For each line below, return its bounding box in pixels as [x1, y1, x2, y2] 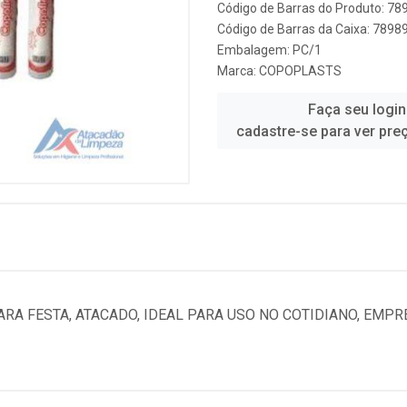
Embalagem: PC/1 [217, 43, 322, 57]
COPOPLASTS [259, 64, 342, 78]
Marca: [217, 64, 259, 78]
